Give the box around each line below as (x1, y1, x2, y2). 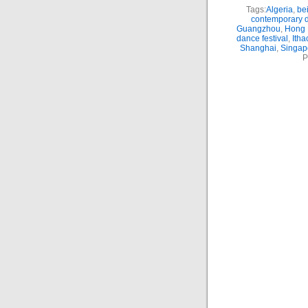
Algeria (266, 5, 293, 14)
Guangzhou (236, 24, 280, 34)
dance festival (236, 34, 288, 43)
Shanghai (240, 43, 276, 53)
